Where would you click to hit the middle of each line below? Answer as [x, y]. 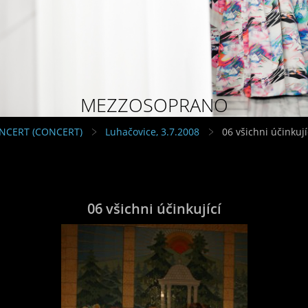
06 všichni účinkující [154, 208]
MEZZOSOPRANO [154, 104]
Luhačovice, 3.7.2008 [152, 131]
